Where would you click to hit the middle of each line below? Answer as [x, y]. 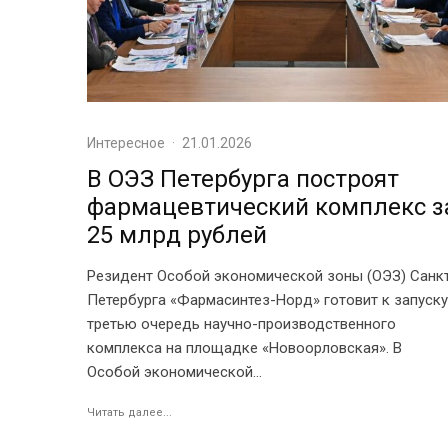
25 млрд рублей [177, 234]
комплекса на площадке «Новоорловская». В [244, 347]
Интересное [126, 142]
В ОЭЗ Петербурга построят [243, 178]
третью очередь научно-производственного [241, 323]
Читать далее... [129, 412]
